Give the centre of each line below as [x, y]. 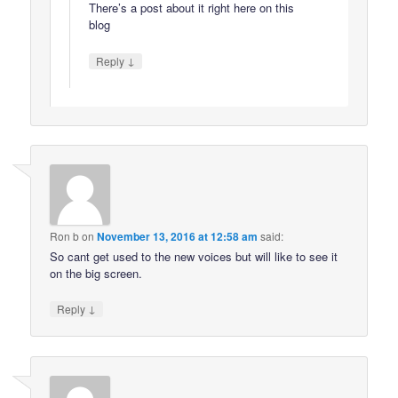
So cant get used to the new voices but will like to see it [194, 257]
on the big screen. [96, 274]
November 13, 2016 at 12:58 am [178, 237]
